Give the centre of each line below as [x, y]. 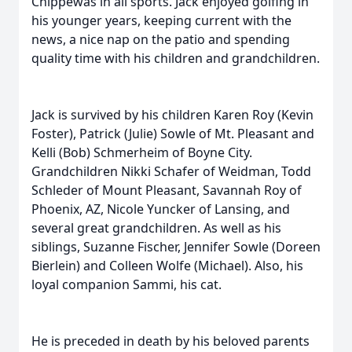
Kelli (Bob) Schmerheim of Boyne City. [142, 152]
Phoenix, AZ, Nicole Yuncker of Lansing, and [161, 209]
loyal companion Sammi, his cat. [126, 284]
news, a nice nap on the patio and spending [161, 39]
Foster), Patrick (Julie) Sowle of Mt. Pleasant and [173, 134]
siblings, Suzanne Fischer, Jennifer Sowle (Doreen [176, 247]
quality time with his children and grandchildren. [176, 58]
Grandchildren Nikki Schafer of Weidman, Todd [171, 171]
